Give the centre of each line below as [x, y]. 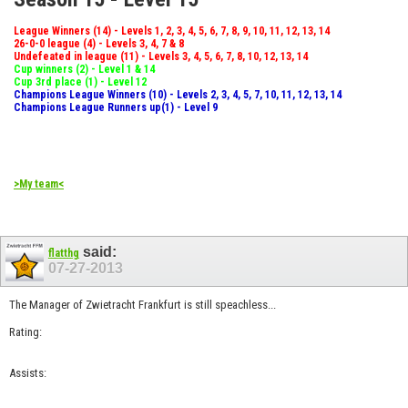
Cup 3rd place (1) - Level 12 [80, 82]
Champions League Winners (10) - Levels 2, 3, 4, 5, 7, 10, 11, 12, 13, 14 [178, 94]
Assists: [28, 373]
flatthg [63, 253]
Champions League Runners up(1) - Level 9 [116, 107]
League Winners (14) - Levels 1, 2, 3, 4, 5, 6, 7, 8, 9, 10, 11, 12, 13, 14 [172, 31]
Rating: [25, 332]
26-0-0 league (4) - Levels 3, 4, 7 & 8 [99, 43]
